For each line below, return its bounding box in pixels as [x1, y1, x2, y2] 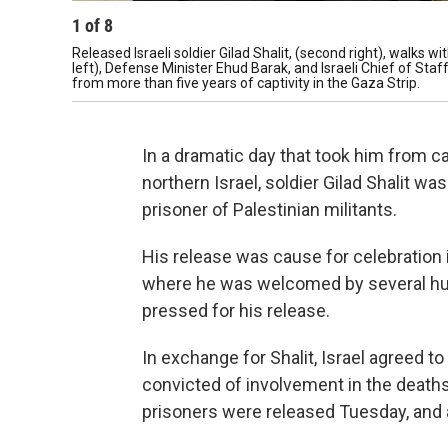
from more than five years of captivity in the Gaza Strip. [72, 74, 420, 91]
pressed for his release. [142, 299, 330, 321]
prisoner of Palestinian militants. [142, 198, 397, 220]
